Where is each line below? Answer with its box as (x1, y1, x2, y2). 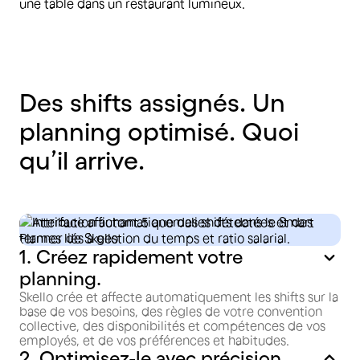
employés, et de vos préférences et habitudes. (19, 333, 289, 347)
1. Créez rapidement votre (19, 246, 243, 268)
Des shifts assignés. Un (19, 88, 285, 117)
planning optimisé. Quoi (19, 117, 299, 145)
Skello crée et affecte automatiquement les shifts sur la (19, 289, 338, 304)
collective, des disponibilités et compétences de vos (19, 318, 325, 333)
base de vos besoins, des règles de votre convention (19, 304, 322, 318)
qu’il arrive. (19, 146, 145, 174)
